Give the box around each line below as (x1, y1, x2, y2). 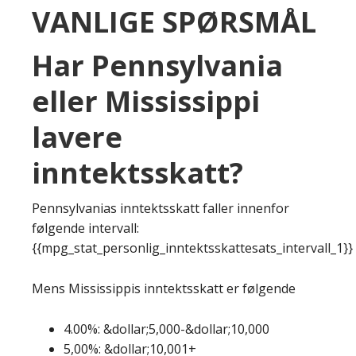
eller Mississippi (32, 81, 260, 121)
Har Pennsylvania (32, 45, 283, 85)
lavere (32, 117, 122, 157)
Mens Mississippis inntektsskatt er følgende (32, 279, 296, 297)
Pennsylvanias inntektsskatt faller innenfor (32, 199, 289, 217)
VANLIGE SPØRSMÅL (32, 2, 316, 41)
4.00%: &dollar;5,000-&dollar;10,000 (64, 319, 269, 338)
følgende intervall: (32, 219, 139, 237)
